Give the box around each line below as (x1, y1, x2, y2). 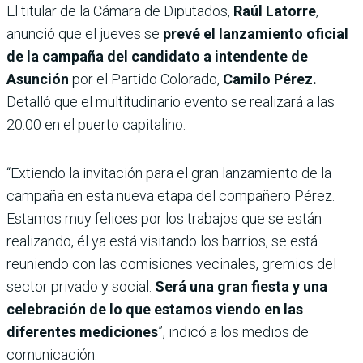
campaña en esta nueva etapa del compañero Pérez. (6, 186, 335, 204)
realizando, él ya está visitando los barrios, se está (6, 232, 318, 250)
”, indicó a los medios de (158, 322, 309, 340)
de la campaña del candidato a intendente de (6, 47, 308, 65)
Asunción (6, 70, 69, 88)
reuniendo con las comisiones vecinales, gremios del (6, 254, 336, 272)
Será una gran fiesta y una (155, 277, 327, 295)
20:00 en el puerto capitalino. (6, 115, 186, 133)
